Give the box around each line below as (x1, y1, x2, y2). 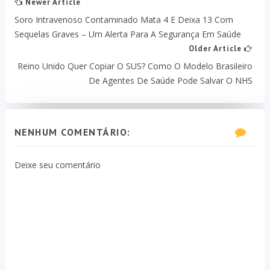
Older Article (189, 43, 245, 54)
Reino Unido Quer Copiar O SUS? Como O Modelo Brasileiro (17, 60, 253, 72)
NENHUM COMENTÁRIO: (14, 125, 131, 138)
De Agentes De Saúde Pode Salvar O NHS (89, 74, 253, 86)
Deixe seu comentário (14, 159, 101, 171)
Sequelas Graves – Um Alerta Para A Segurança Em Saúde (14, 28, 241, 40)
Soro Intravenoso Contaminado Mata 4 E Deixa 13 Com (14, 13, 233, 25)
